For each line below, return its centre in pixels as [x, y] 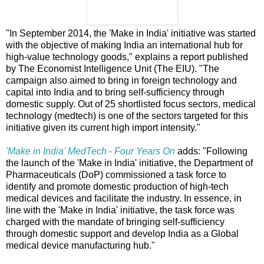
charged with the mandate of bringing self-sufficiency [115, 222]
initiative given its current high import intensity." [103, 127]
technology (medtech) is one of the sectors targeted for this [127, 115]
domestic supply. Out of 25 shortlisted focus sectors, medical [131, 104]
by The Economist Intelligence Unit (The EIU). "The [113, 68]
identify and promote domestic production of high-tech [117, 186]
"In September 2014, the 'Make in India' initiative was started [131, 33]
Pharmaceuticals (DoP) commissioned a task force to [116, 174]
